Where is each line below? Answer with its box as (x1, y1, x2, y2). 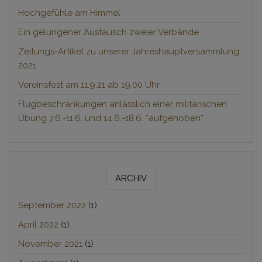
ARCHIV (115, 173, 147, 184)
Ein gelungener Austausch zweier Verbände (18, 26, 199, 37)
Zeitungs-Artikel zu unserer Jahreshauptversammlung (18, 46, 239, 57)
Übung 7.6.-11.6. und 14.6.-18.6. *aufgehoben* (18, 112, 204, 123)
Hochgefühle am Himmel (18, 7, 120, 18)
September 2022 (18, 199, 86, 211)
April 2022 (18, 219, 58, 230)
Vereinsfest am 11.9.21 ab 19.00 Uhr (18, 79, 160, 90)
